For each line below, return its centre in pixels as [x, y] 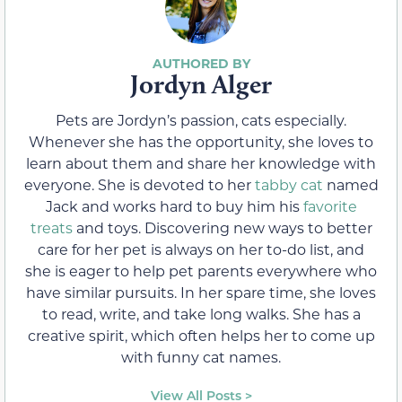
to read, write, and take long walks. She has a [201, 314]
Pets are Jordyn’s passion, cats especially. [201, 120]
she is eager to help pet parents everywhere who [201, 271]
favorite [330, 206]
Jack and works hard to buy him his [174, 206]
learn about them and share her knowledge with [201, 163]
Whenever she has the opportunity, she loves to [201, 142]
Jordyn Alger [201, 84]
